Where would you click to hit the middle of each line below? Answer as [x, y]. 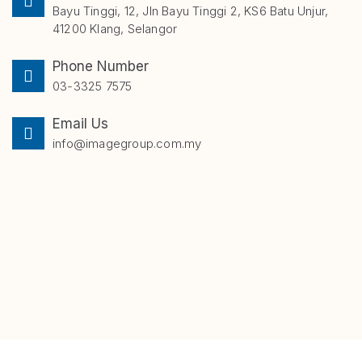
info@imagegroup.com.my [127, 143]
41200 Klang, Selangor [115, 28]
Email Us [80, 123]
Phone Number [101, 66]
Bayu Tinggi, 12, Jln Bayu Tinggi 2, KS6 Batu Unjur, [191, 11]
